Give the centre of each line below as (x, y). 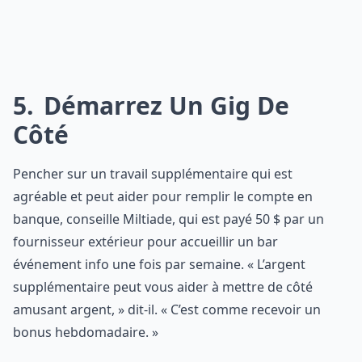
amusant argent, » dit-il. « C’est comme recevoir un (167, 309)
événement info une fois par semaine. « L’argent (159, 264)
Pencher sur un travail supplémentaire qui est (153, 174)
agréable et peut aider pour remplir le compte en (163, 196)
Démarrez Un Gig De (163, 105)
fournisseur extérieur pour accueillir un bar (145, 242)
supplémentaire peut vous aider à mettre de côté (163, 287)
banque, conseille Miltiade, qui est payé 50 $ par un (168, 219)
